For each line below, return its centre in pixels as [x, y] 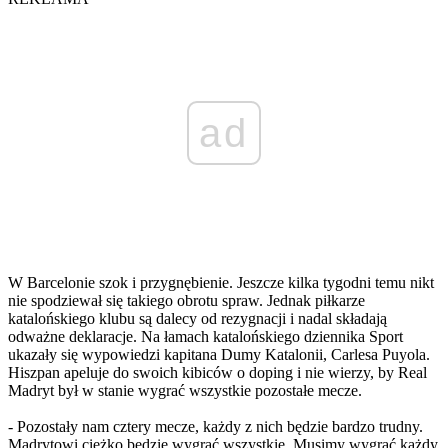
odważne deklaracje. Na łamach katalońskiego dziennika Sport [205, 336]
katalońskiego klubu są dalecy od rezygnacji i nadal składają [197, 318]
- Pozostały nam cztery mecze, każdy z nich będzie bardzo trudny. [215, 426]
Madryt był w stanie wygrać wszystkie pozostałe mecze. [185, 390]
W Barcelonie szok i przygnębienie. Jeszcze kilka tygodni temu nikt [221, 282]
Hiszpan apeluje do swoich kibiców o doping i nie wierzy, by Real [217, 372]
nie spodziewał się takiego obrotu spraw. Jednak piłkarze [186, 300]
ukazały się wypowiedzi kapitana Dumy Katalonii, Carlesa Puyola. [219, 354]
